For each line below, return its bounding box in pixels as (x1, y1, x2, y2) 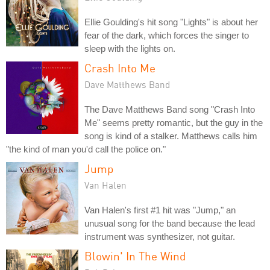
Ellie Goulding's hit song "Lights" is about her (84, 16, 258, 27)
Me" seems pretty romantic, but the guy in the (84, 117, 263, 128)
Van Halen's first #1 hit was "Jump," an (84, 204, 236, 215)
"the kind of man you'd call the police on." (6, 143, 166, 154)
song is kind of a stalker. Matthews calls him (84, 130, 257, 141)
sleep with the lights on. (84, 43, 175, 54)
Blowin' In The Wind (84, 248, 186, 263)
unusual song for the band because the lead (84, 218, 255, 228)
